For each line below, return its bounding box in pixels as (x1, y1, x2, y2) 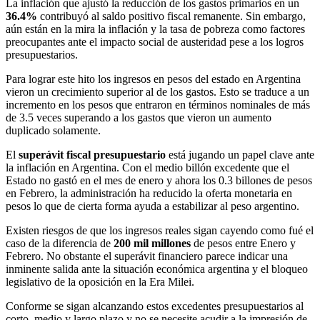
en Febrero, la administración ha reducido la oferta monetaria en (6, 187, 292, 199)
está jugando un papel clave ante (166, 149, 314, 161)
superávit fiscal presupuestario (19, 149, 166, 161)
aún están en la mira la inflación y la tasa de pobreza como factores (6, 23, 305, 35)
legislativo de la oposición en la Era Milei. (6, 276, 194, 288)
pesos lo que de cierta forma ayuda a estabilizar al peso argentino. (6, 200, 299, 212)
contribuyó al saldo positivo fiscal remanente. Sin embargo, (37, 10, 306, 22)
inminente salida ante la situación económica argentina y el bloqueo (6, 263, 308, 275)
